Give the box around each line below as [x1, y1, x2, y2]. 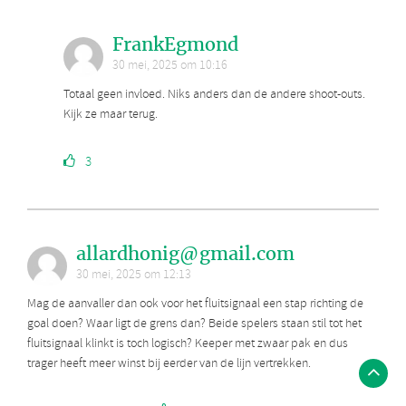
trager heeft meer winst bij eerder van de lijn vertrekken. [27, 354, 311, 372]
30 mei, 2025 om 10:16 [112, 56, 227, 74]
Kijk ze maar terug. [63, 105, 158, 123]
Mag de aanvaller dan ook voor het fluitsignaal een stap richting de [27, 295, 363, 313]
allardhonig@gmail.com [76, 241, 295, 266]
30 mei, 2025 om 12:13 [76, 266, 191, 284]
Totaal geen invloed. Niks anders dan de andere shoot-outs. [63, 85, 365, 103]
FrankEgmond [112, 32, 238, 56]
